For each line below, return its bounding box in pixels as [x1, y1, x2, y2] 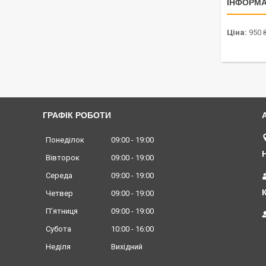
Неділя [46, 242, 71, 252]
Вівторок [46, 153, 80, 163]
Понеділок [46, 135, 84, 145]
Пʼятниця [46, 207, 78, 216]
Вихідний [111, 242, 142, 252]
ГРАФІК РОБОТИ [43, 110, 111, 121]
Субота [46, 224, 71, 234]
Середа [46, 171, 72, 180]
